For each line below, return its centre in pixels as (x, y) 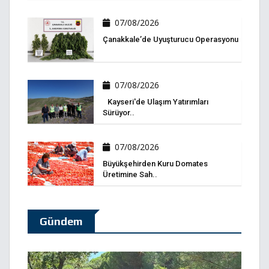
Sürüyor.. (119, 112)
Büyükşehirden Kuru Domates (155, 164)
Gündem (61, 222)
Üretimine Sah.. (130, 175)
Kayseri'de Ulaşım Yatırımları (156, 101)
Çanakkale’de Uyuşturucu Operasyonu (171, 40)
